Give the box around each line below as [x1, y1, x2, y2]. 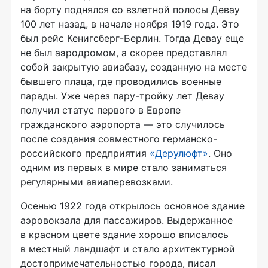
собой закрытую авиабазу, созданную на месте [20, 60, 247, 73]
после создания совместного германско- [20, 132, 217, 145]
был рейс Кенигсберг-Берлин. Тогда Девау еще [20, 32, 244, 44]
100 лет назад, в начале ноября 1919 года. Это [20, 17, 239, 30]
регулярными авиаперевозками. [20, 175, 173, 188]
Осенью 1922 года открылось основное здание [20, 199, 245, 212]
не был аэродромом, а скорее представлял [20, 46, 227, 59]
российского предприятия [20, 147, 150, 159]
